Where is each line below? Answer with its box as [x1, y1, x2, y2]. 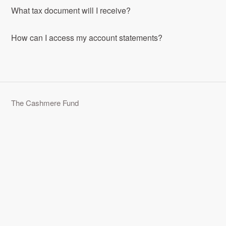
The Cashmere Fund [11, 97, 79, 108]
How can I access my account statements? [11, 32, 163, 43]
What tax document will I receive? [11, 5, 131, 16]
